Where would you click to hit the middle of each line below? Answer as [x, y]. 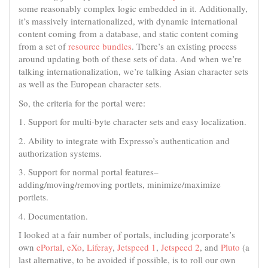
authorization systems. [60, 153]
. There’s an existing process [184, 46]
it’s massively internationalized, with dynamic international [128, 21]
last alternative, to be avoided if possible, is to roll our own [127, 260]
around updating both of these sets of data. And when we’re [130, 59]
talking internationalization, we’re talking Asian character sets [133, 71]
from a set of [43, 46]
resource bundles [100, 46]
